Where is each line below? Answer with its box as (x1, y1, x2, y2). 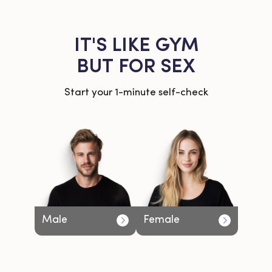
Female (143, 214, 180, 226)
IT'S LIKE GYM (73, 36, 199, 56)
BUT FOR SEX (76, 58, 195, 77)
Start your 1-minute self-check (64, 87, 208, 98)
